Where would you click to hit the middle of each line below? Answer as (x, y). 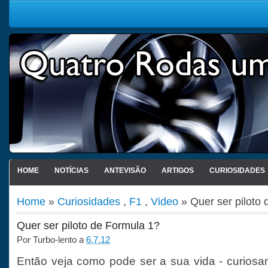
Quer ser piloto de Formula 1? (88, 226)
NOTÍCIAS (71, 170)
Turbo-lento (55, 240)
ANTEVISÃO (125, 170)
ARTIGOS (177, 170)
